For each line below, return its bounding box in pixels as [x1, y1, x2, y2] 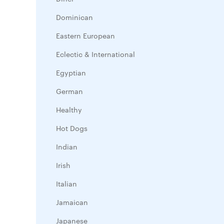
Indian [56, 141, 77, 151]
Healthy [56, 104, 82, 114]
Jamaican [56, 197, 88, 207]
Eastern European [56, 30, 115, 40]
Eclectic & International [56, 49, 135, 59]
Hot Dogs [56, 123, 87, 133]
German [56, 86, 83, 96]
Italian [56, 178, 77, 188]
